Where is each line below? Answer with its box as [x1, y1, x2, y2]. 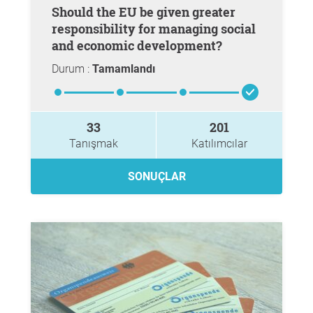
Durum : [52, 62, 92, 75]
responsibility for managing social [52, 20, 256, 37]
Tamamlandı [92, 62, 155, 75]
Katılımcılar [191, 137, 247, 150]
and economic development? [52, 37, 222, 54]
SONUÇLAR [127, 170, 186, 183]
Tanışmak [68, 137, 118, 150]
